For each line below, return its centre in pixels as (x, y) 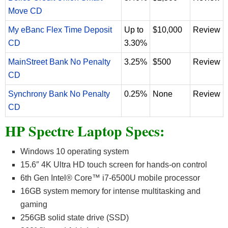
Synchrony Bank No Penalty (59, 94)
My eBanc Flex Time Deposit (60, 30)
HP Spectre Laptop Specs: (85, 131)
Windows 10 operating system (75, 151)
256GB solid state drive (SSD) (75, 217)
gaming (34, 204)
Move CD (25, 11)
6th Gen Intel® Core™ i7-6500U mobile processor (110, 178)
